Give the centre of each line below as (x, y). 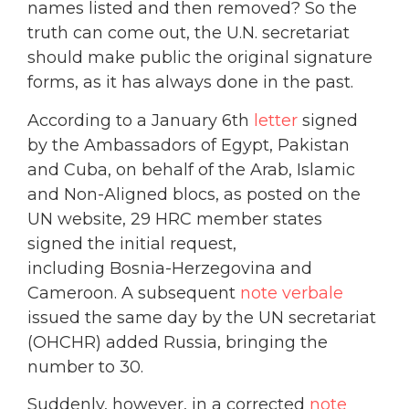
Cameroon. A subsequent (134, 293)
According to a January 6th (141, 120)
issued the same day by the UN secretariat (202, 317)
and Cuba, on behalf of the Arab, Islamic (191, 169)
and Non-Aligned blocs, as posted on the (194, 194)
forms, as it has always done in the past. (190, 83)
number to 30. (85, 367)
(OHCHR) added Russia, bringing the (178, 342)
